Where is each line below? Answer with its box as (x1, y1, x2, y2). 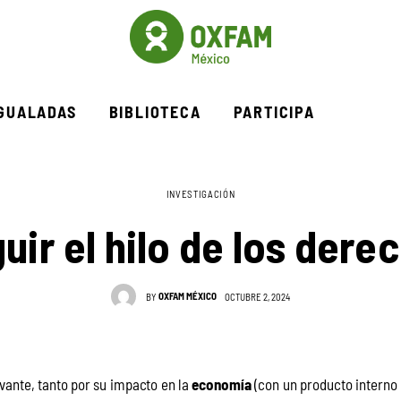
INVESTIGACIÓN (166, 187, 235, 200)
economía (192, 374, 252, 395)
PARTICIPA (233, 99, 315, 122)
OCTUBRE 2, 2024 (225, 290, 291, 303)
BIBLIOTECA (108, 99, 201, 122)
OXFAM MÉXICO (158, 289, 218, 303)
